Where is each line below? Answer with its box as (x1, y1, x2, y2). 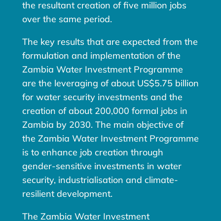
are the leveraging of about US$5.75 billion (22, 77, 199, 89)
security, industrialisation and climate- (22, 174, 178, 186)
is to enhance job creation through (22, 147, 163, 158)
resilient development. (22, 188, 112, 200)
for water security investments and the (22, 91, 183, 103)
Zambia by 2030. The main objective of (22, 119, 184, 131)
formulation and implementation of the (22, 50, 181, 62)
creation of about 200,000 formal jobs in (22, 105, 187, 117)
